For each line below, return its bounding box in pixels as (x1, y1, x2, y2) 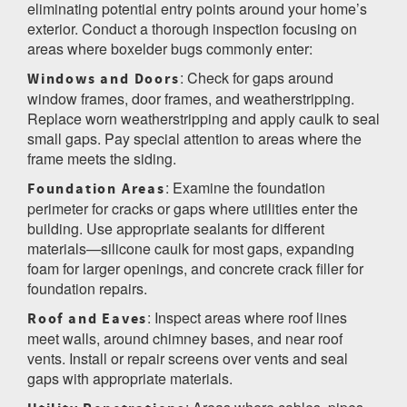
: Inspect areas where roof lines (147, 306, 348, 328)
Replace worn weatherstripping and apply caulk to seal (27, 107, 380, 129)
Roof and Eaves (27, 308, 148, 329)
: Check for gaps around (179, 66, 333, 88)
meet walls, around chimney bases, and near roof (27, 327, 342, 349)
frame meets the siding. (27, 147, 176, 169)
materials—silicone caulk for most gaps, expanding (27, 237, 354, 259)
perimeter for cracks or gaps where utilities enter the (27, 197, 358, 219)
